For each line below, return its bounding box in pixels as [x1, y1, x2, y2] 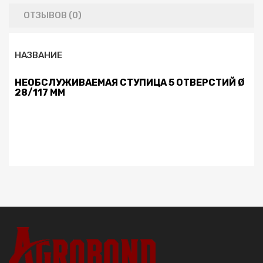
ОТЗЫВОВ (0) [23, 10, 82, 21]
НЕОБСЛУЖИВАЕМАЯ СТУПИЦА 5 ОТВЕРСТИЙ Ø [15, 77, 245, 88]
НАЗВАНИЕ [15, 50, 62, 60]
